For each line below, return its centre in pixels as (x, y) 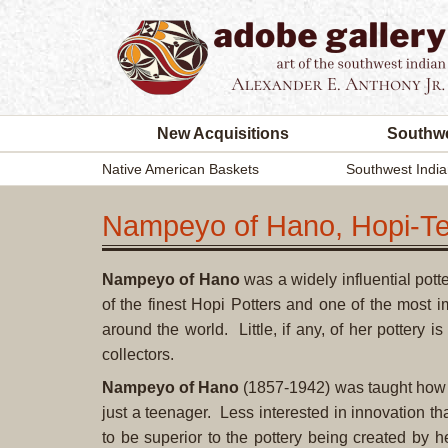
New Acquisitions (223, 133)
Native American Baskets (180, 169)
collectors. (138, 354)
